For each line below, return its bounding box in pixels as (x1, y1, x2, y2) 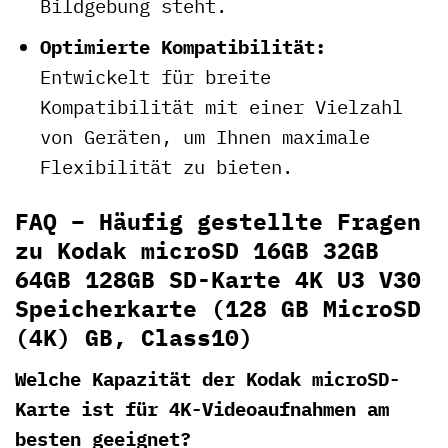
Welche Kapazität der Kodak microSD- (15, 365, 400, 391)
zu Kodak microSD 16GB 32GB (15, 235, 379, 266)
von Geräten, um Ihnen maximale (39, 124, 370, 150)
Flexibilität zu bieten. (39, 154, 293, 180)
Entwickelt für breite (39, 64, 271, 90)
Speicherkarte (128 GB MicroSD (15, 293, 421, 324)
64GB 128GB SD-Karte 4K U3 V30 (15, 264, 421, 295)
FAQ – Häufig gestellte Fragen (15, 206, 421, 237)
